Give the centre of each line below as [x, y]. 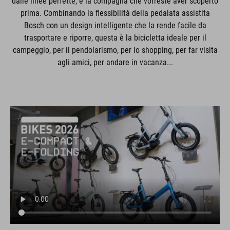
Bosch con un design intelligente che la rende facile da [115, 25]
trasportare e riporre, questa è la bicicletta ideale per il [115, 38]
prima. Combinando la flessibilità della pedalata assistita [115, 13]
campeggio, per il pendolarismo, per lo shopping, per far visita [115, 50]
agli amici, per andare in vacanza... [115, 62]
